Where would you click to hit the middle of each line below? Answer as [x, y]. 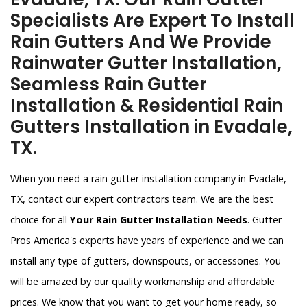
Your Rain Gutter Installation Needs [159, 220]
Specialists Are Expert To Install [152, 21]
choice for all [40, 220]
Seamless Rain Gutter [109, 84]
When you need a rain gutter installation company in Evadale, [148, 179]
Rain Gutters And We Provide [141, 42]
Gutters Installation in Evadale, [151, 127]
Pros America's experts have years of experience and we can [147, 240]
